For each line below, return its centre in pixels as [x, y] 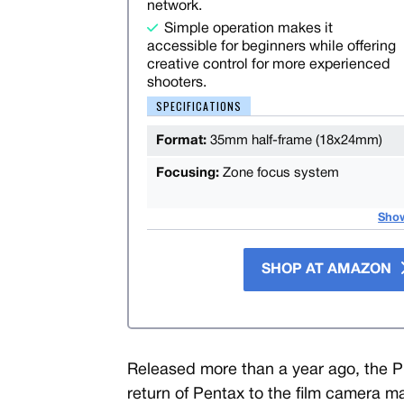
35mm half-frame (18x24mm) [296, 140]
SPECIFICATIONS [198, 106]
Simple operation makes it [248, 28]
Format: [183, 140]
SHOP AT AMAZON [329, 269]
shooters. [176, 83]
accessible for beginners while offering [271, 46]
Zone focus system [280, 173]
